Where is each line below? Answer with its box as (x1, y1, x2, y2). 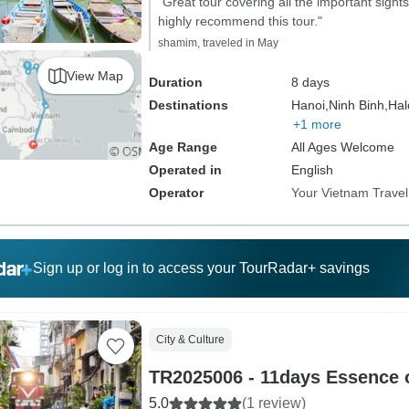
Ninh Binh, (328, 98, 388, 112)
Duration (148, 75, 203, 89)
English (290, 163, 333, 177)
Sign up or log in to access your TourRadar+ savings (32, 260, 370, 276)
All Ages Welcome (290, 140, 394, 154)
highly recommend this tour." (157, 14, 322, 28)
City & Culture (155, 333, 225, 346)
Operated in (148, 163, 222, 177)
